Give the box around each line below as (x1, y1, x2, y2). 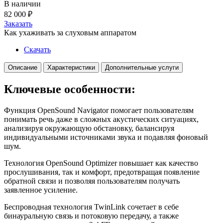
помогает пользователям (111, 106, 194, 114)
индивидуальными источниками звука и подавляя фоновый (4, 132, 208, 141)
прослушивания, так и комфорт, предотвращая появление (4, 167, 200, 176)
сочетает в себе (127, 202, 179, 211)
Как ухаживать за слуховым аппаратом (4, 28, 136, 37)
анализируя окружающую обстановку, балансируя (4, 123, 174, 132)
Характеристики (47, 63, 95, 71)
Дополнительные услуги (105, 63, 179, 71)
